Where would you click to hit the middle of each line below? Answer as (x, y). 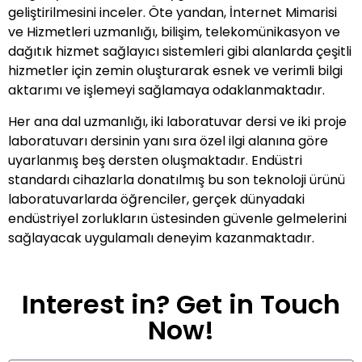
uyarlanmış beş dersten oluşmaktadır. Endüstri (155, 160)
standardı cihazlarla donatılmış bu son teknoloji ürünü (177, 179)
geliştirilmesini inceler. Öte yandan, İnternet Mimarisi (173, 13)
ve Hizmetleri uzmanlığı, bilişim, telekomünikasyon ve (174, 32)
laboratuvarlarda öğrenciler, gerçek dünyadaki (156, 199)
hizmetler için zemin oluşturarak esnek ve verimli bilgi (175, 71)
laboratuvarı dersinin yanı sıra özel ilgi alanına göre (168, 141)
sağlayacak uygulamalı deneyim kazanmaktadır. (161, 238)
